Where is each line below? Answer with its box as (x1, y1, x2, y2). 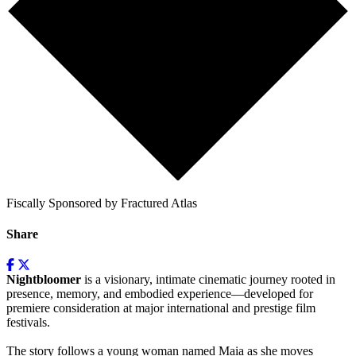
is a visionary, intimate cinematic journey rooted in (81, 273, 335, 287)
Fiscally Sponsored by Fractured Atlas (6, 195, 197, 210)
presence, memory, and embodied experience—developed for (6, 287, 313, 301)
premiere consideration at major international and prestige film (6, 301, 315, 315)
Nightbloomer (6, 273, 81, 287)
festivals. (6, 315, 50, 330)
